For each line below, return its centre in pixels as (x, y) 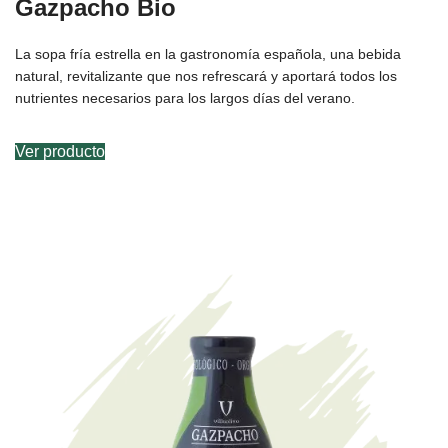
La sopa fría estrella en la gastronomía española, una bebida (208, 54)
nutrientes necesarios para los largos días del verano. (185, 98)
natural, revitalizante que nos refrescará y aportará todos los (206, 76)
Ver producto (60, 151)
